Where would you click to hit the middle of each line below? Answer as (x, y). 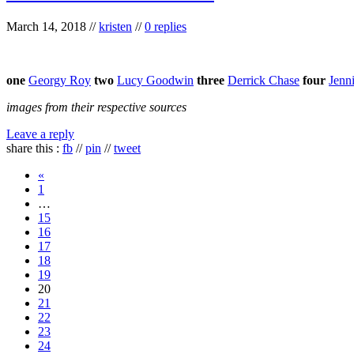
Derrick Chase (264, 80)
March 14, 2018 (46, 26)
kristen (115, 26)
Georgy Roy (60, 80)
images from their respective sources (96, 107)
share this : (34, 148)
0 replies (166, 26)
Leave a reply (40, 134)
